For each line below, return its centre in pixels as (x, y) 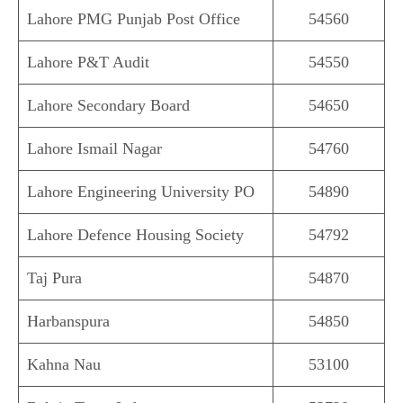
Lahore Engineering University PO (141, 192)
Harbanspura (68, 322)
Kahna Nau (64, 365)
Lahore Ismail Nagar (94, 149)
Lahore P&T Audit (88, 63)
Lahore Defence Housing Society (135, 235)
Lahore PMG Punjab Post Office (134, 19)
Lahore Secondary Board (108, 106)
